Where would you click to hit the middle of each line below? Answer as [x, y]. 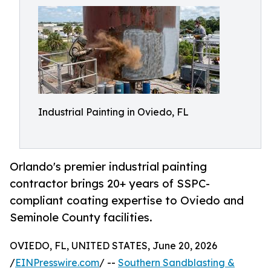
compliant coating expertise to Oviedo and [127, 201]
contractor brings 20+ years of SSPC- [110, 184]
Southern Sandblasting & [176, 263]
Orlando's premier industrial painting [108, 167]
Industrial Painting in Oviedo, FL [113, 112]
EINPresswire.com [57, 263]
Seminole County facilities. [81, 217]
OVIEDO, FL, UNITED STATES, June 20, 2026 [113, 246]
